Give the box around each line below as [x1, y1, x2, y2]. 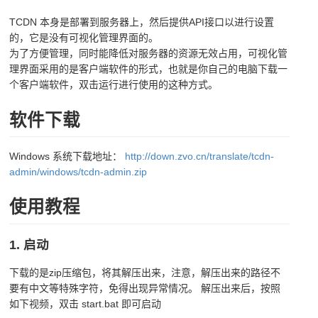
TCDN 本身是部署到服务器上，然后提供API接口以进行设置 [9, 16, 275, 28]
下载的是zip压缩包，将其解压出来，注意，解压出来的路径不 [9, 267, 281, 279]
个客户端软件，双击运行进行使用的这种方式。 [9, 79, 219, 90]
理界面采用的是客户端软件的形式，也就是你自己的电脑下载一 [9, 63, 288, 75]
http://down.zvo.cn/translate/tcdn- [125, 150, 275, 162]
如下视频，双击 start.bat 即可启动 [9, 298, 162, 310]
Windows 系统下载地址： [9, 150, 126, 162]
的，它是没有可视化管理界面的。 [9, 32, 159, 43]
